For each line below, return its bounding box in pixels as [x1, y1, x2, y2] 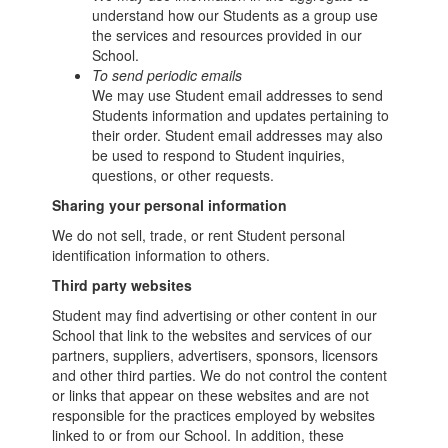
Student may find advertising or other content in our [52, 305, 378, 325]
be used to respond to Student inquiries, [92, 145, 346, 165]
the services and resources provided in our [92, 25, 363, 45]
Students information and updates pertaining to [92, 105, 390, 125]
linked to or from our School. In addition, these [52, 425, 345, 445]
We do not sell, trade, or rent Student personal [52, 225, 346, 245]
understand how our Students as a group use [92, 5, 379, 25]
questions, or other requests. [92, 165, 275, 185]
